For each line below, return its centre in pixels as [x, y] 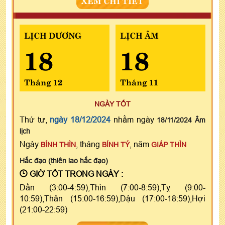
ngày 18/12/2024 [80, 119]
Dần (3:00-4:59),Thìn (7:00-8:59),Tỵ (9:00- [113, 187]
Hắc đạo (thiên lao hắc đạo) [64, 160]
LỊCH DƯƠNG [53, 34]
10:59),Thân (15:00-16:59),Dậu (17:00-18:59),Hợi [113, 198]
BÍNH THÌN [58, 144]
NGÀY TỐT [113, 104]
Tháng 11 [139, 81]
